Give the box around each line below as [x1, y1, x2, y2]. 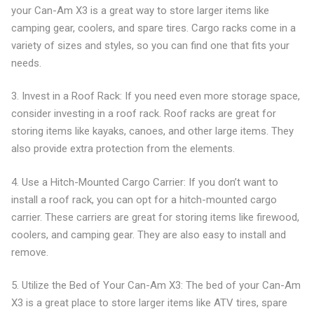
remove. [11, 245, 48, 259]
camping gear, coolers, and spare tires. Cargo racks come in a [11, 21, 296, 34]
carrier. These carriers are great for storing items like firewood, [11, 210, 299, 224]
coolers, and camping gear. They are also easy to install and [11, 228, 286, 241]
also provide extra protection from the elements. [11, 142, 235, 155]
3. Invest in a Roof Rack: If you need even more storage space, [11, 90, 300, 102]
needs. [11, 56, 41, 69]
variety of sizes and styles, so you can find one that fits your [11, 39, 289, 52]
